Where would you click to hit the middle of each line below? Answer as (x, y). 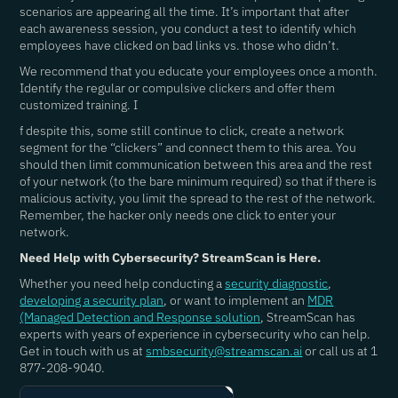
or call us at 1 (340, 351)
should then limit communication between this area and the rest (196, 164)
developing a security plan (92, 300)
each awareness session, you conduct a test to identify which (188, 28)
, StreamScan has (308, 317)
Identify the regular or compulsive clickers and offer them (178, 88)
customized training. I (79, 105)
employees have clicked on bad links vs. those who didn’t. (180, 45)
